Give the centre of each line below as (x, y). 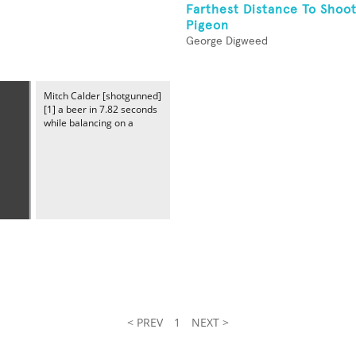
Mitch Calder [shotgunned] (103, 96)
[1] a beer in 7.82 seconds (101, 109)
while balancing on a (89, 123)
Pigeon (207, 25)
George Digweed (227, 41)
